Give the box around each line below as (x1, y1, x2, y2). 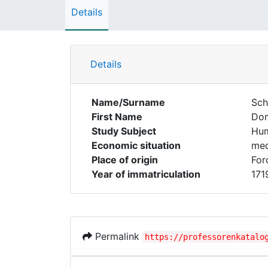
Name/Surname (92, 96, 165, 108)
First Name (92, 111, 142, 123)
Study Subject (92, 125, 156, 137)
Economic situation (92, 139, 181, 151)
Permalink (92, 230, 142, 242)
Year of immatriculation (92, 168, 200, 180)
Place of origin (92, 154, 158, 166)
